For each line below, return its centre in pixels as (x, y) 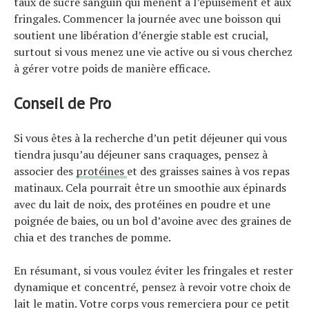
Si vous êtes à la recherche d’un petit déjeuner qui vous (150, 138)
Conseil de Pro (62, 103)
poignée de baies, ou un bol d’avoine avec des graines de (152, 221)
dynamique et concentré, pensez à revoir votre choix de (152, 287)
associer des (45, 171)
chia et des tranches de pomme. (92, 238)
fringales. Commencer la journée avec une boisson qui (147, 19)
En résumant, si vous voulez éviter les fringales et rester (153, 271)
